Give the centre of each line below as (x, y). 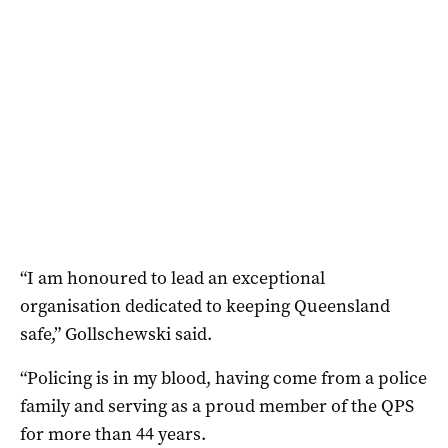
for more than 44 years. (113, 433)
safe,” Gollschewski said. (116, 333)
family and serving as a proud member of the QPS (217, 405)
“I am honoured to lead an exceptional (172, 277)
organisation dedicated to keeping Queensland (205, 305)
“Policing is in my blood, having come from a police (223, 377)
